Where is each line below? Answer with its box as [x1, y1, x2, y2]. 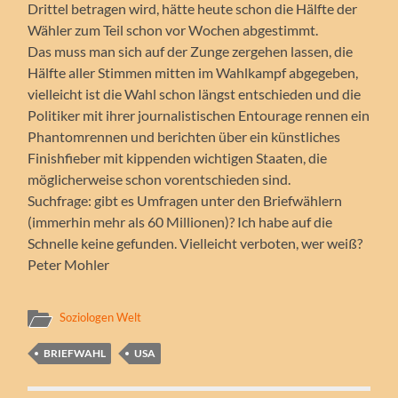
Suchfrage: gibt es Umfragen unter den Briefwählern [28, 191, 343, 209]
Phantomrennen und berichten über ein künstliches [28, 127, 341, 145]
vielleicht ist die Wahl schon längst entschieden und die [28, 84, 362, 102]
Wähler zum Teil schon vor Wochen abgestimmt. [28, 20, 319, 38]
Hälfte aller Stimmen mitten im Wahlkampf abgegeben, [28, 63, 359, 81]
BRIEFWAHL [44, 346, 107, 360]
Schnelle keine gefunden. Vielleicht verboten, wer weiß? [28, 234, 363, 251]
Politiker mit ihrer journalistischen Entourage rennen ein [28, 106, 370, 123]
